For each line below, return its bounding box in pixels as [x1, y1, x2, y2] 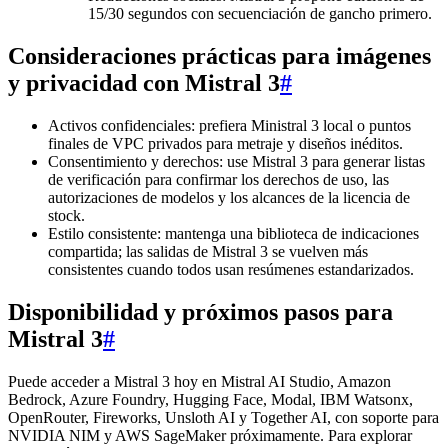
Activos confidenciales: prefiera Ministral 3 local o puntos [48, 117, 411, 135]
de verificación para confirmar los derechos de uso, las [48, 171, 389, 189]
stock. [48, 207, 85, 225]
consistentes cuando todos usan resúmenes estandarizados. [48, 261, 414, 279]
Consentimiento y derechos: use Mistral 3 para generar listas [48, 153, 425, 171]
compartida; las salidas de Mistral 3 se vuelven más [48, 243, 368, 261]
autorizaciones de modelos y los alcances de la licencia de [48, 189, 410, 207]
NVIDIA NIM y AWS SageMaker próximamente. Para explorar [8, 426, 412, 444]
